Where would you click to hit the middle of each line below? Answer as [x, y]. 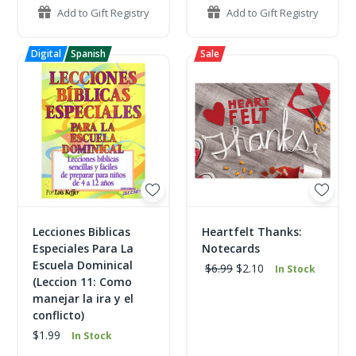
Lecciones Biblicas [81, 231]
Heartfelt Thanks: [252, 231]
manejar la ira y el [83, 298]
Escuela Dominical [83, 265]
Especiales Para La [83, 248]
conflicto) [58, 315]
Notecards [231, 248]
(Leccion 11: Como [82, 281]
